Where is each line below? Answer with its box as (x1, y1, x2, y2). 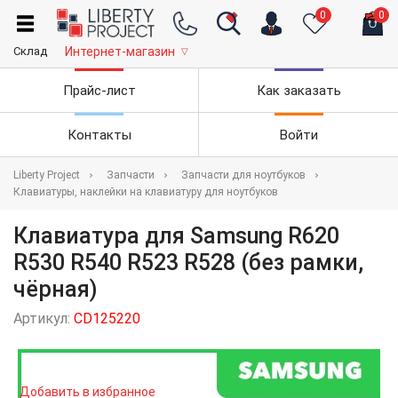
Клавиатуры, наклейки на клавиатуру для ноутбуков (13, 186, 278, 199)
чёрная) (13, 276, 98, 303)
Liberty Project (13, 169, 80, 182)
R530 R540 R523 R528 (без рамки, (13, 250, 363, 276)
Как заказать (256, 82, 341, 99)
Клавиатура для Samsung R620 (13, 223, 339, 250)
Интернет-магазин (65, 44, 175, 60)
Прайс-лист (62, 82, 136, 99)
